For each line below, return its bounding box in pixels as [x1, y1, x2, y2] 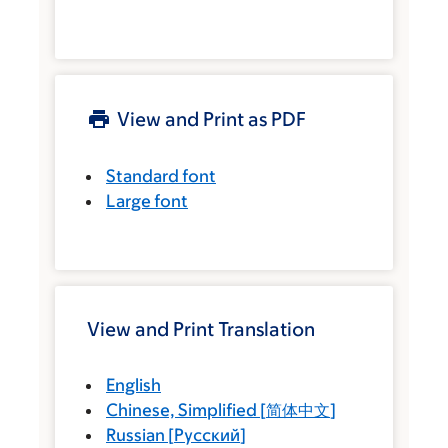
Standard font [106, 166, 216, 186]
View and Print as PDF [117, 108, 306, 130]
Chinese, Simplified [106, 400, 257, 420]
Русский [174, 425, 240, 445]
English [106, 375, 161, 395]
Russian [106, 425, 165, 445]
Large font [106, 191, 188, 211]
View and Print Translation [87, 318, 315, 340]
